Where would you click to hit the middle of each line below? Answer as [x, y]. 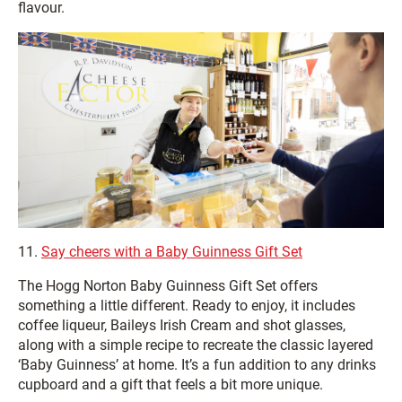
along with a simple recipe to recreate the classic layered [196, 345]
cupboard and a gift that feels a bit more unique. [170, 384]
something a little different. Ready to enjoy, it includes [187, 305]
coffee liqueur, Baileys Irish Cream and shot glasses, [182, 325]
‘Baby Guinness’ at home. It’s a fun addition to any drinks [197, 364]
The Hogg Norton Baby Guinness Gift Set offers [168, 285]
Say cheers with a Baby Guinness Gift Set [172, 251]
